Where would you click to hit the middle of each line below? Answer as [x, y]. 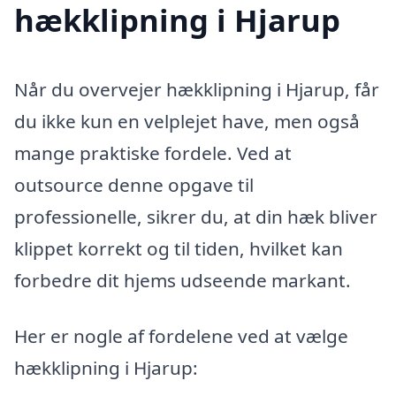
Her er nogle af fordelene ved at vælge [181, 336]
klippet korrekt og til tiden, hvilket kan [179, 248]
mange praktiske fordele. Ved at [153, 152]
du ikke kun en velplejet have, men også [187, 121]
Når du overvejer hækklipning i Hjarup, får [197, 89]
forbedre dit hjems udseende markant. [183, 280]
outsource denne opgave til [134, 184]
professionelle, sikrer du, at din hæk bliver [196, 216]
